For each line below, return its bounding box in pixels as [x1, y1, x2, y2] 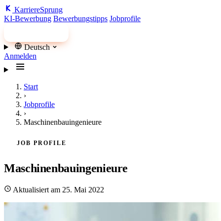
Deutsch [24, 42, 50, 51]
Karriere [14, 5, 40, 14]
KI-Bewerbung [4, 14, 51, 23]
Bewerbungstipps [53, 14, 108, 23]
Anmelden [4, 51, 37, 60]
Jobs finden [21, 28, 60, 37]
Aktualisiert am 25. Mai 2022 [11, 185, 104, 194]
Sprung [40, 5, 63, 14]
